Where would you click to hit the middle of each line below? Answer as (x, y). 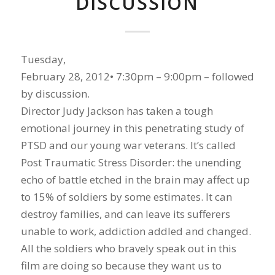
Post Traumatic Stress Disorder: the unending (131, 163)
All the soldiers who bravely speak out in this (128, 249)
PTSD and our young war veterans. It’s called (128, 145)
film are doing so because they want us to (121, 266)
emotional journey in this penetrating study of (132, 128)
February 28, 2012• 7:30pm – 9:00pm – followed (137, 77)
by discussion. (55, 94)
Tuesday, (43, 60)
